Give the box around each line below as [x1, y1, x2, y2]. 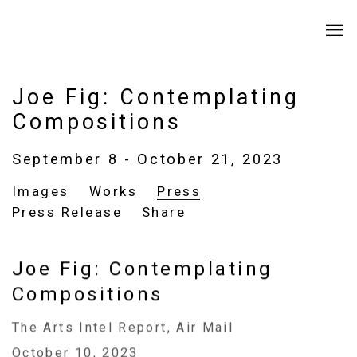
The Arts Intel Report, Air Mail [12, 320, 234, 335]
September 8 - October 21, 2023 [12, 151, 283, 167]
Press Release [12, 204, 122, 220]
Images [12, 183, 69, 199]
